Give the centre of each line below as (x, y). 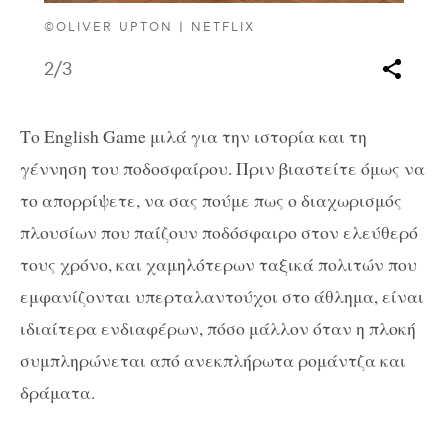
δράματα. (57, 391)
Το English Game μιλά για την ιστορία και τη (193, 135)
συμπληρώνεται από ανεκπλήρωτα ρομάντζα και (213, 359)
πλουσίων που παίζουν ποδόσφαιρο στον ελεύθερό (219, 231)
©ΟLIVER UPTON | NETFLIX (150, 27)
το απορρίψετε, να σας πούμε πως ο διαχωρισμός (211, 199)
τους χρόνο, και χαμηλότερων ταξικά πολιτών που (218, 263)
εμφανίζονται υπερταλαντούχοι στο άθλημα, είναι (222, 295)
